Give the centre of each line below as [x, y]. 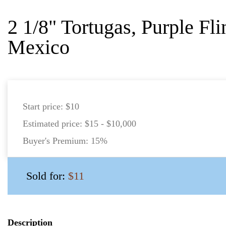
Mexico [39, 47]
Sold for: [47, 176]
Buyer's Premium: [57, 141]
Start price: [44, 106]
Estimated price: [54, 124]
